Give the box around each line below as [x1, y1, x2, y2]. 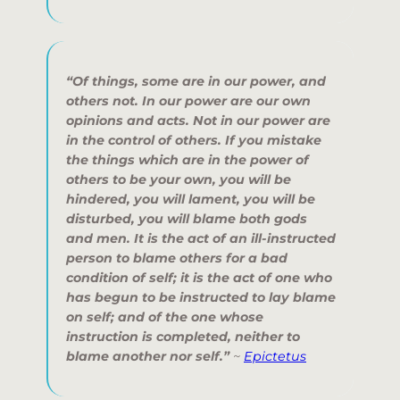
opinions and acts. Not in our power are [66, 112, 330, 129]
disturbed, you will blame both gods [66, 210, 307, 227]
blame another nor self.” [66, 347, 229, 364]
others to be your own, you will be [66, 171, 291, 187]
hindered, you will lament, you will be [66, 190, 315, 207]
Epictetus [244, 347, 306, 364]
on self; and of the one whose [66, 308, 263, 325]
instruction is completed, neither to [66, 328, 300, 345]
